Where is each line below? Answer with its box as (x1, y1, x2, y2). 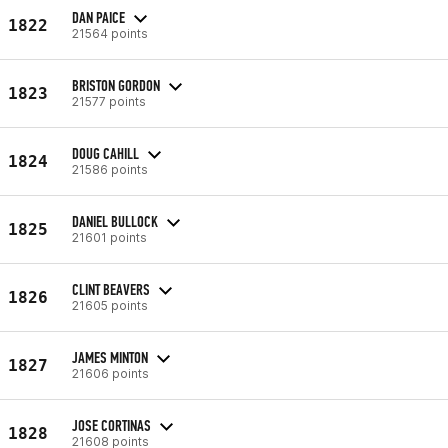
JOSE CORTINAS (72, 415, 151, 435)
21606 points (72, 365, 149, 381)
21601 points (72, 229, 147, 245)
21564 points (72, 25, 148, 41)
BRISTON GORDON (72, 75, 160, 95)
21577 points (72, 93, 146, 109)
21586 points (72, 161, 148, 177)
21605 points (72, 297, 148, 313)
